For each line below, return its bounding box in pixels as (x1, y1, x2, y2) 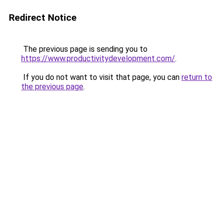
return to (182, 73, 212, 82)
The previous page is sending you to (21, 44, 147, 54)
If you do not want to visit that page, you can (21, 73, 182, 82)
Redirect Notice (9, 12, 76, 23)
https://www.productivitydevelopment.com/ (21, 54, 175, 63)
